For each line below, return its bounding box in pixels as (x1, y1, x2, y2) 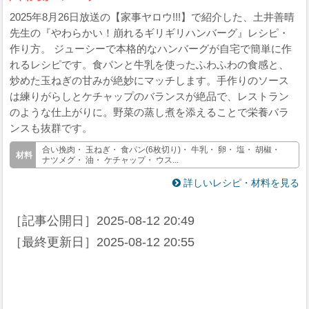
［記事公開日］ (10, 214, 97, 228)
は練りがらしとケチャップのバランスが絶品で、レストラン (10, 90, 290, 102)
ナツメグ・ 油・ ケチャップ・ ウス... (42, 154, 179, 165)
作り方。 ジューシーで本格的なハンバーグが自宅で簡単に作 (10, 42, 292, 54)
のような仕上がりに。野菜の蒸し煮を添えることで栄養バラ (10, 106, 290, 118)
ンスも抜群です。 (10, 121, 93, 134)
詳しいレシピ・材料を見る (180, 177, 299, 189)
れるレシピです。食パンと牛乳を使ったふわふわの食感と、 (10, 58, 290, 70)
